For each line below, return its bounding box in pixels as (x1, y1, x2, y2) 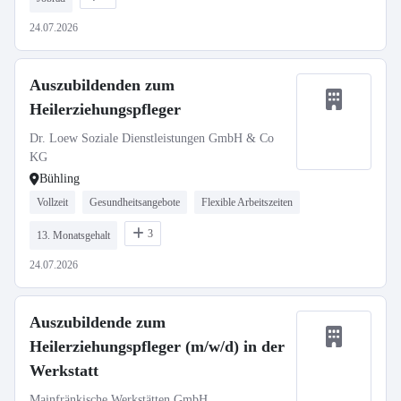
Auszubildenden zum (30, 76, 175, 94)
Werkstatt (30, 362, 98, 380)
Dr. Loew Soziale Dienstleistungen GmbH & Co (30, 132, 274, 145)
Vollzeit (37, 196, 68, 209)
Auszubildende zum (30, 313, 166, 331)
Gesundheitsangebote (90, 196, 180, 209)
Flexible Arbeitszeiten (201, 196, 293, 209)
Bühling (39, 172, 80, 185)
